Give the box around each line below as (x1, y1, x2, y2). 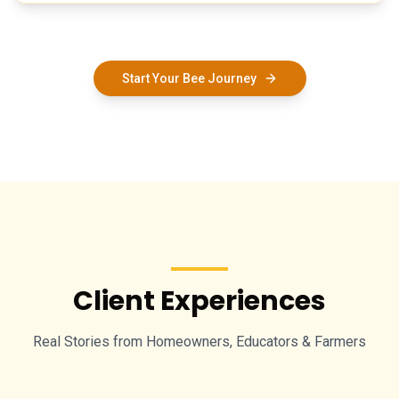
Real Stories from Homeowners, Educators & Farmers (33, 333, 366, 350)
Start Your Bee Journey (121, 71, 256, 85)
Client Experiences (73, 282, 326, 320)
